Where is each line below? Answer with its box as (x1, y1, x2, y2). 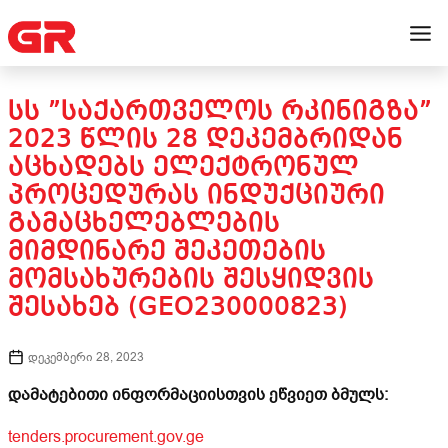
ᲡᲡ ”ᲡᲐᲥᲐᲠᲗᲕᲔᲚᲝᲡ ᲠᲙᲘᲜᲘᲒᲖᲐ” (8, 98, 432, 126)
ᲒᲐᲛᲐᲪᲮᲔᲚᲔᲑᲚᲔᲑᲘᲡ (8, 210, 280, 238)
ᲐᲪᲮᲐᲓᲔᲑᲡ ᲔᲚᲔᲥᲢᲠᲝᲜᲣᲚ (8, 154, 359, 182)
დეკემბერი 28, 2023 (28, 349, 144, 365)
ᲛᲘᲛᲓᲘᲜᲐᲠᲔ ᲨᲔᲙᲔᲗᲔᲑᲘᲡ (8, 238, 326, 266)
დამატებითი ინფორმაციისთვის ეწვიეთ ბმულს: (8, 384, 388, 406)
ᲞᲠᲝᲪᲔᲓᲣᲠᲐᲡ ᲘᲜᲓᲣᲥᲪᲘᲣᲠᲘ (8, 182, 385, 210)
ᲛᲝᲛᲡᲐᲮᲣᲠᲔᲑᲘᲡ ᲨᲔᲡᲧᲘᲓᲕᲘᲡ (8, 266, 374, 294)
